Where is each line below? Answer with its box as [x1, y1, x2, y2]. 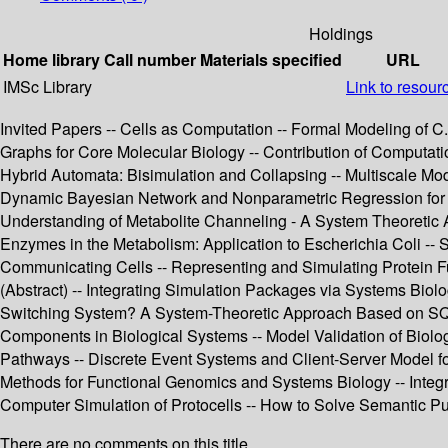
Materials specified [200, 48, 342, 72]
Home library [3, 48, 100, 72]
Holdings [309, 22, 373, 46]
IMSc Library [3, 75, 92, 99]
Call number [104, 48, 196, 72]
